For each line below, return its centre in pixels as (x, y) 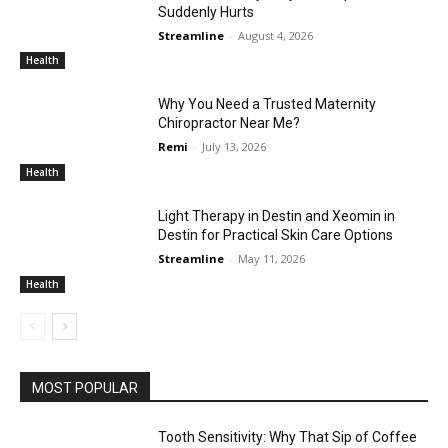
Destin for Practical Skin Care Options (276, 234)
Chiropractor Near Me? (229, 123)
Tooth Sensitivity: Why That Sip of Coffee (288, 436)
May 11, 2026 (272, 258)
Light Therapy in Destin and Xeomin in (277, 215)
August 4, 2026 (276, 35)
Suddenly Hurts (206, 11)
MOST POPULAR (85, 387)
